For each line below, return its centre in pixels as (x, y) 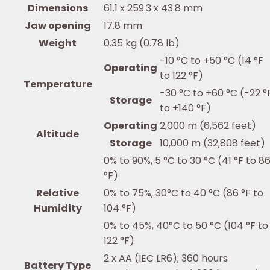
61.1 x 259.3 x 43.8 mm (153, 8)
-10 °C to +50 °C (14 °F (212, 61)
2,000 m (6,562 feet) (208, 126)
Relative (58, 193)
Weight (58, 43)
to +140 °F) (185, 108)
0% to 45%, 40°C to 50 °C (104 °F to (186, 226)
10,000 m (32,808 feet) (212, 143)
